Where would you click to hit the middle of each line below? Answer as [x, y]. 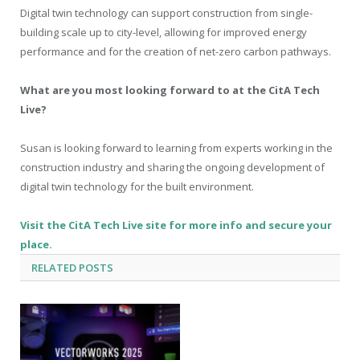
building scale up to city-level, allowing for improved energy [164, 32]
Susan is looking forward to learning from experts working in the [176, 148]
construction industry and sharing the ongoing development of [172, 168]
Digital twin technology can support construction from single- [166, 12]
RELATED [54, 268]
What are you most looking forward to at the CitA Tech [170, 90]
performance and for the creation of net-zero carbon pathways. [176, 51]
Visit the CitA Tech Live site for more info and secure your [176, 225]
